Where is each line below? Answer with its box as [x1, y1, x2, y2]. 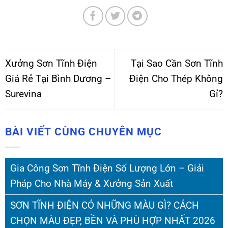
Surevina [5, 88, 42, 100]
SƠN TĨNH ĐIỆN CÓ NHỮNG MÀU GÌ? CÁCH [10, 199, 199, 211]
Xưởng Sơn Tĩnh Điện [5, 58, 97, 70]
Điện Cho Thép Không [129, 73, 223, 85]
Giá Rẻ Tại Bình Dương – [5, 73, 111, 85]
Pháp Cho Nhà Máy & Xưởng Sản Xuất [10, 177, 173, 189]
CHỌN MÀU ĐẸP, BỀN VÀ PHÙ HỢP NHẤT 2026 [10, 214, 215, 226]
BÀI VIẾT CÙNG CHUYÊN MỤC [5, 125, 162, 138]
